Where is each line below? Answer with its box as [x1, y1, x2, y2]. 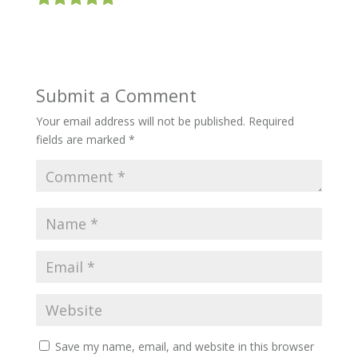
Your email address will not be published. [35, 113, 245, 129]
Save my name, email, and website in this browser [54, 339, 314, 354]
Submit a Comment [35, 83, 197, 107]
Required [248, 113, 294, 129]
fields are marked [35, 132, 129, 147]
